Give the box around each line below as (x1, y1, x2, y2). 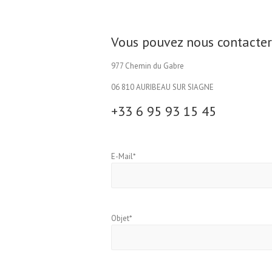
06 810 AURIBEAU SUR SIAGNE (111, 82, 214, 92)
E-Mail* (111, 151, 136, 161)
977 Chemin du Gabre (111, 61, 184, 71)
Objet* (111, 213, 132, 223)
